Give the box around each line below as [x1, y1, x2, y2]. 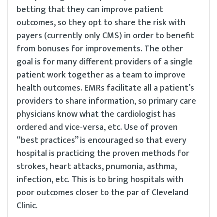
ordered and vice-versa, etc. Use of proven [16, 120, 178, 135]
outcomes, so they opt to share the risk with [16, 15, 186, 31]
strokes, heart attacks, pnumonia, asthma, [16, 159, 177, 174]
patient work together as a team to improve [16, 68, 186, 83]
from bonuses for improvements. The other [16, 42, 183, 57]
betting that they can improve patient [16, 2, 163, 17]
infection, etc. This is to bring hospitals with [16, 172, 184, 187]
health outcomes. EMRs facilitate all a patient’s [16, 81, 194, 96]
